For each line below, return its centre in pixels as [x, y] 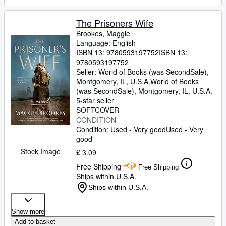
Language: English [106, 43]
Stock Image [40, 151]
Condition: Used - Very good [121, 129]
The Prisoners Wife [115, 23]
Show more [28, 212]
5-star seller [95, 100]
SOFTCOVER [98, 110]
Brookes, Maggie [103, 33]
